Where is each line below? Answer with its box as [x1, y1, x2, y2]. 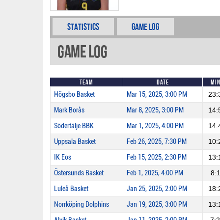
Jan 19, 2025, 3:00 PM [127, 200, 187, 209]
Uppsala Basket [54, 137, 96, 146]
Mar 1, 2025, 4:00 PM [127, 122, 184, 130]
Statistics [67, 22, 99, 32]
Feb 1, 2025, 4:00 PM [127, 169, 183, 177]
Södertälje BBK [54, 122, 94, 130]
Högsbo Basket [54, 90, 95, 99]
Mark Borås [54, 106, 84, 114]
